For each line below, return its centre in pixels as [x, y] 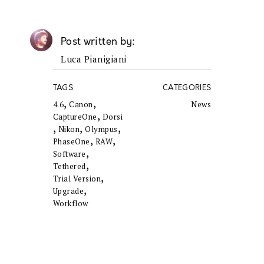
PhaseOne [71, 142]
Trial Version [77, 179]
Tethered [69, 166]
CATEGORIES [187, 88]
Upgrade [68, 191]
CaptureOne [75, 117]
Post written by [97, 42]
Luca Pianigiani [94, 59]
